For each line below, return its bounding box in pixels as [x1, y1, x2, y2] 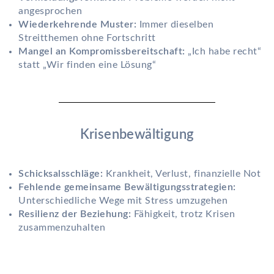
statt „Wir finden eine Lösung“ [18, 60, 156, 70]
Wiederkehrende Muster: [18, 20, 136, 30]
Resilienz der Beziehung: [18, 209, 131, 220]
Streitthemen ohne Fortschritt [18, 33, 156, 43]
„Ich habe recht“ [185, 46, 261, 57]
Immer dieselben [136, 20, 213, 30]
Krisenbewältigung [80, 128, 194, 142]
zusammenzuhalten [18, 223, 105, 233]
